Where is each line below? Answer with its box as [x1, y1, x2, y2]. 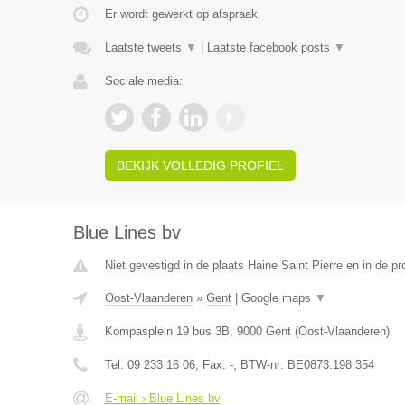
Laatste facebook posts [206, 41, 334, 54]
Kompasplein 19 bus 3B [104, 325, 230, 338]
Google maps [240, 291, 315, 305]
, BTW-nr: [232, 358, 287, 372]
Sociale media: [104, 74, 183, 88]
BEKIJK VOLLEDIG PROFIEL [116, 158, 284, 173]
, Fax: [194, 358, 230, 372]
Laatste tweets [104, 41, 185, 54]
